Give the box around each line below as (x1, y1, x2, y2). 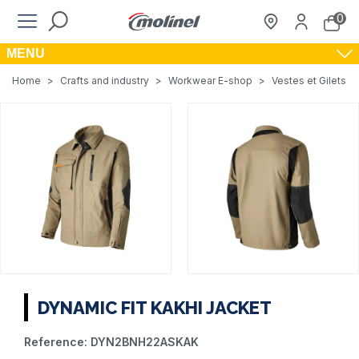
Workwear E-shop (168, 75, 252, 87)
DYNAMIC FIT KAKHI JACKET (38, 296, 272, 318)
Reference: (24, 335, 87, 349)
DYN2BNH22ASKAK (91, 335, 199, 349)
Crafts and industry (60, 75, 149, 87)
